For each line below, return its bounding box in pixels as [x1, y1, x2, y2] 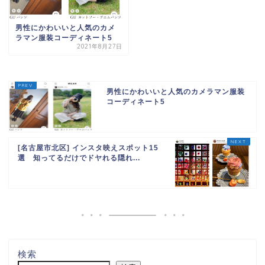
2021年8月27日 [77, 43, 123, 51]
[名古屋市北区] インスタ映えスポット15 [18, 144, 159, 153]
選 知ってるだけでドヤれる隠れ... [18, 154, 140, 163]
